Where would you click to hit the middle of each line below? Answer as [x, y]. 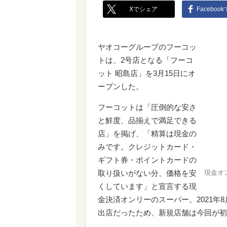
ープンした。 [121, 86]
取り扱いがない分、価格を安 [147, 173]
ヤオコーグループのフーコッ [147, 47]
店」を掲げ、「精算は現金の [147, 134]
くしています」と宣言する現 [147, 186]
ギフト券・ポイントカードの [147, 160]
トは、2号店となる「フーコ [145, 60]
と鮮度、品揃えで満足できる [147, 120]
